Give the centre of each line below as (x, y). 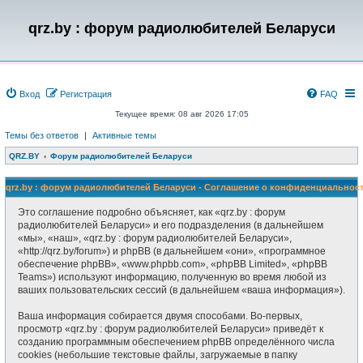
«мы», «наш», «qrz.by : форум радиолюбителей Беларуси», (155, 238)
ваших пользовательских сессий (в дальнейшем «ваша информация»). (181, 290)
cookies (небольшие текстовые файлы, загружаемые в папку (158, 355)
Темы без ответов (42, 135)
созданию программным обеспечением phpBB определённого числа (176, 342)
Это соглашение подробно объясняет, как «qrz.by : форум (152, 212)
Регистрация (86, 94)
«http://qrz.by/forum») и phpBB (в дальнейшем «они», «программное (172, 251)
